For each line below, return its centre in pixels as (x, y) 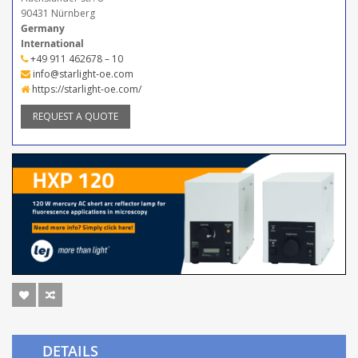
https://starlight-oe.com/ (86, 89)
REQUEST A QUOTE (76, 116)
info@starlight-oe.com (82, 74)
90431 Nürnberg (58, 13)
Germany (43, 28)
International (52, 43)
